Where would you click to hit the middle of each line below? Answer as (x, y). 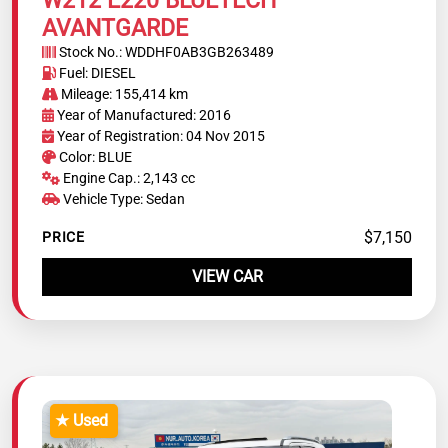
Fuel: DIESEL (96, 72)
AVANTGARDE (115, 27)
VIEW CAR (227, 276)
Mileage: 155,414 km (122, 93)
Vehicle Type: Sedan (122, 198)
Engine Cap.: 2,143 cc (127, 177)
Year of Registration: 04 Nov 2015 (160, 135)
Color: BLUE (94, 156)
